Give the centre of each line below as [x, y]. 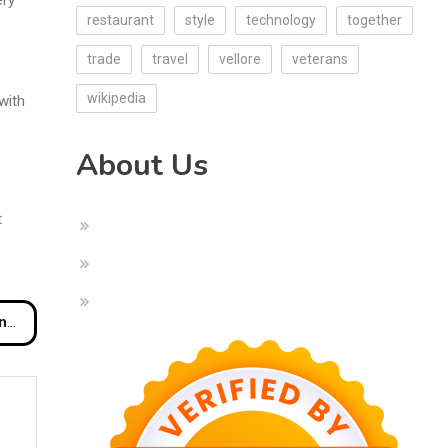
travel [169, 59]
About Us [141, 165]
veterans [319, 59]
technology [280, 20]
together [374, 20]
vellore [239, 59]
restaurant [120, 20]
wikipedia [116, 98]
